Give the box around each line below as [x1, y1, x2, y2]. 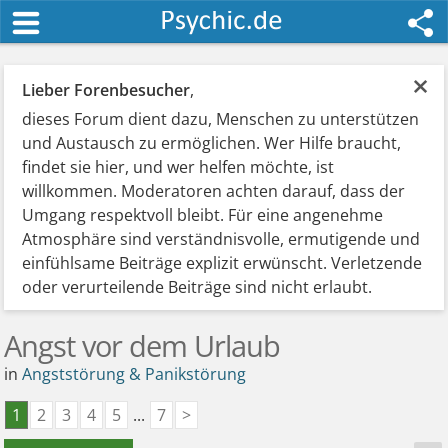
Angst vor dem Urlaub [4, 326, 281, 365]
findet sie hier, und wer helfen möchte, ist [22, 156, 335, 178]
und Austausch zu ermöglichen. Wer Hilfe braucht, [22, 132, 402, 154]
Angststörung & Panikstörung [22, 363, 247, 385]
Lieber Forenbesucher [22, 79, 191, 101]
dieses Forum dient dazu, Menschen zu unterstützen [22, 108, 420, 130]
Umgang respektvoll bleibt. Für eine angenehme [22, 204, 384, 226]
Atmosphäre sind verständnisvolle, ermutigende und [22, 228, 421, 250]
